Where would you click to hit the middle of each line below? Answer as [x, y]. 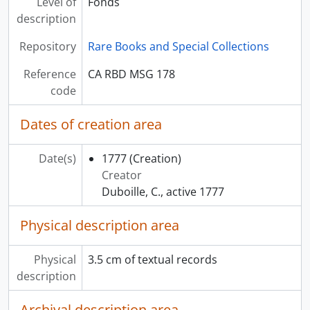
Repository [47, 46]
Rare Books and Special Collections [178, 46]
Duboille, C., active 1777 [163, 191]
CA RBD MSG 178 [131, 74]
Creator [121, 175]
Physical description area [100, 225]
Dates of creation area [91, 124]
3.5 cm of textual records [152, 259]
